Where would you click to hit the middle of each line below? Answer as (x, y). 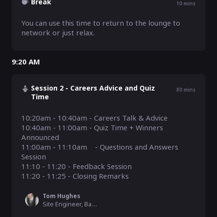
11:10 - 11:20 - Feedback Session (77, 166)
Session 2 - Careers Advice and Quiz (93, 88)
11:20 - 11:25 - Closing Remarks (75, 176)
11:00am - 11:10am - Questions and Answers (100, 147)
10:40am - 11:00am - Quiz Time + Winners (92, 127)
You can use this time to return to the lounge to (101, 23)
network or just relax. (58, 32)
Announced (41, 137)
